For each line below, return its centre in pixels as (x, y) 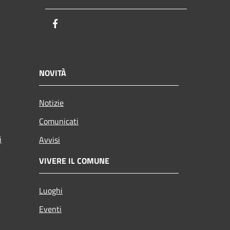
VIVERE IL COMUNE (74, 160)
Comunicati (59, 121)
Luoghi (51, 190)
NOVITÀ (53, 73)
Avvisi (50, 139)
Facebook (80, 24)
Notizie (51, 102)
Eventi (50, 209)
